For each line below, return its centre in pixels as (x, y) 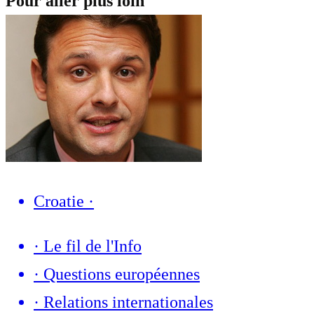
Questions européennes (122, 274)
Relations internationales (128, 302)
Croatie (59, 202)
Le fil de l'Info (93, 246)
